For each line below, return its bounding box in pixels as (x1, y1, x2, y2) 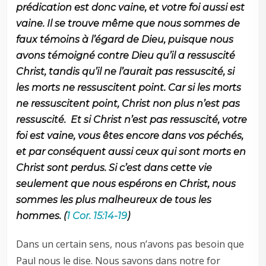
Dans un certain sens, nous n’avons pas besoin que (16, 237, 245, 251)
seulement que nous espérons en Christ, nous (16, 178, 236, 190)
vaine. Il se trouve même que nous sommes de (16, 18, 240, 30)
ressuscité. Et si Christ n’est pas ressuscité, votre (16, 114, 248, 126)
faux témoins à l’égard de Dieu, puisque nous (16, 34, 234, 46)
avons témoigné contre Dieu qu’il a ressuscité (16, 50, 236, 62)
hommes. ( (16, 210, 67, 222)
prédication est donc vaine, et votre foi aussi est (16, 2, 245, 14)
